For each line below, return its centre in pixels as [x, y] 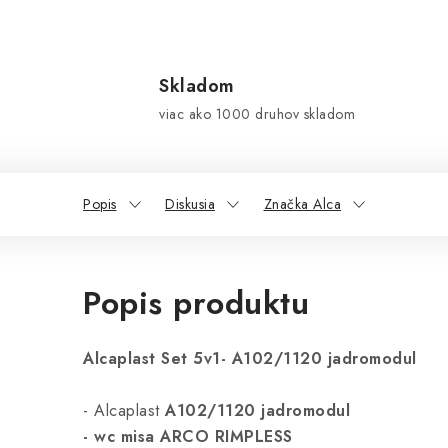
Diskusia [190, 204]
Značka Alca [302, 204]
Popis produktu [196, 303]
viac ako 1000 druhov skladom [257, 114]
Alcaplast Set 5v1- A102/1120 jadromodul [250, 358]
